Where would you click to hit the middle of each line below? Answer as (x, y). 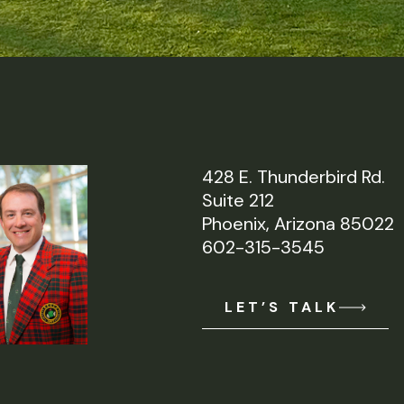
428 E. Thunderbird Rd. (299, 177)
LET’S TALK (282, 307)
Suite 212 (238, 200)
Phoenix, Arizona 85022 (298, 224)
